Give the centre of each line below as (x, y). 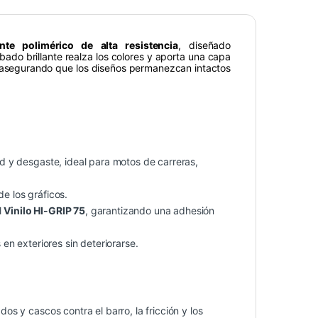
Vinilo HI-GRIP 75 (44, 211)
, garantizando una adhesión (150, 211)
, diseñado (204, 45)
